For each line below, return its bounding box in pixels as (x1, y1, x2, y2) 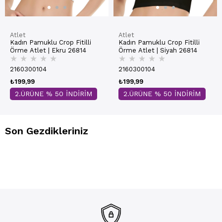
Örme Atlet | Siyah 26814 (118, 47, 197, 54)
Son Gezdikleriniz (5, 125, 88, 137)
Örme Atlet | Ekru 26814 (10, 47, 86, 54)
